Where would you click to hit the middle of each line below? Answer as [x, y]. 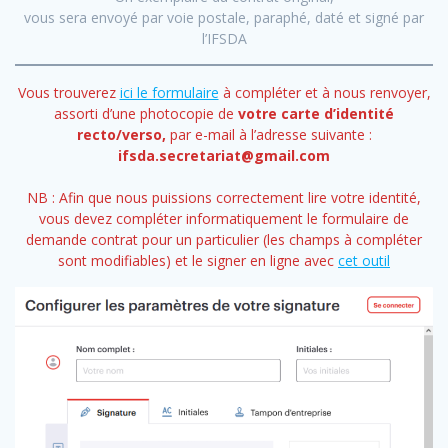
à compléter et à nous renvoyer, [324, 93]
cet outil [364, 261]
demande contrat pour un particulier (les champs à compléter [224, 240]
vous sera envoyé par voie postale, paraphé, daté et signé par [224, 18]
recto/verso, [123, 135]
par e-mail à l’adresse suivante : [270, 135]
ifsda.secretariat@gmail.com [224, 156]
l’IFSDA [224, 39]
